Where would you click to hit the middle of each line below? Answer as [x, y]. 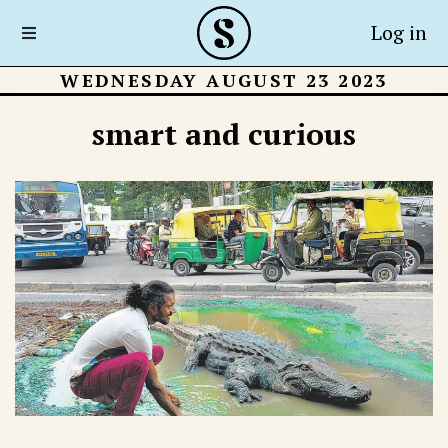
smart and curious [224, 133]
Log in [398, 32]
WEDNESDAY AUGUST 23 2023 [224, 80]
